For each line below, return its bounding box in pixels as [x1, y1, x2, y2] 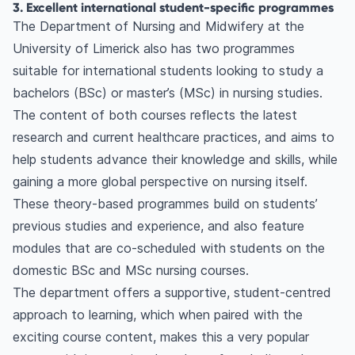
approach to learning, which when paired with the [13, 307, 303, 323]
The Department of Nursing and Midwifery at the [13, 18, 304, 35]
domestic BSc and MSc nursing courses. [13, 262, 249, 279]
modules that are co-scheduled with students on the [13, 240, 325, 257]
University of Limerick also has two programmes [13, 40, 295, 57]
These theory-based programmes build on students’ [13, 196, 318, 212]
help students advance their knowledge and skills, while [13, 151, 338, 168]
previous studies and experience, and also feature [13, 218, 304, 235]
